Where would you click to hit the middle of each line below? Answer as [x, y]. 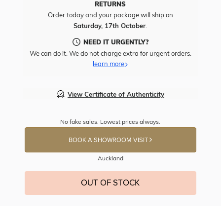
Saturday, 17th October [110, 26]
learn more [109, 64]
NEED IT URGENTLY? [116, 42]
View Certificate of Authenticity [116, 94]
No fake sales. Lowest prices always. [110, 122]
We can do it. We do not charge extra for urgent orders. [110, 53]
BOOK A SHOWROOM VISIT [109, 140]
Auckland [110, 158]
